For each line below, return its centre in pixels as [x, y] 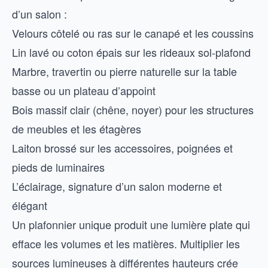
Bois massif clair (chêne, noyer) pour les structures [133, 109]
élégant [30, 205]
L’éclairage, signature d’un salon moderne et [117, 186]
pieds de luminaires [58, 167]
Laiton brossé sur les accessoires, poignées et [122, 148]
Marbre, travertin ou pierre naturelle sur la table [124, 71]
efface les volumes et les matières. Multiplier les [126, 243]
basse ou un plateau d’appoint [84, 90]
